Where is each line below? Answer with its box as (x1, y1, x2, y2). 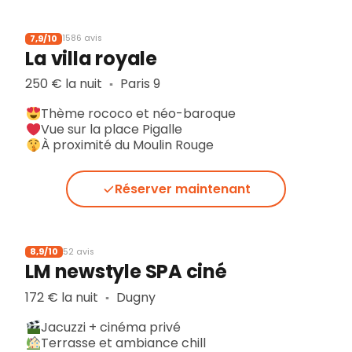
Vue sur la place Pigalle (41, 120, 183, 139)
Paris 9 (117, 75, 160, 93)
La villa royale (25, 45, 157, 71)
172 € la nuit (25, 288, 102, 306)
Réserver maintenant (114, 179, 251, 198)
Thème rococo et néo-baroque (41, 104, 236, 123)
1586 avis (62, 32, 103, 45)
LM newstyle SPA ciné (25, 258, 227, 285)
